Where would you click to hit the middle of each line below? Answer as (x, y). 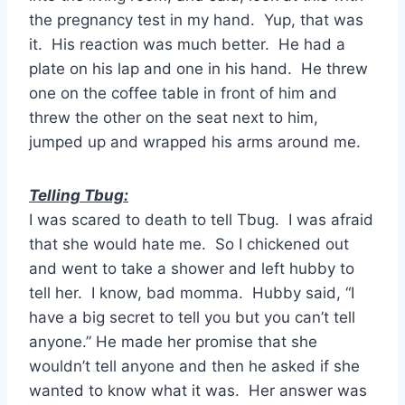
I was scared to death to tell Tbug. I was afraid (201, 220)
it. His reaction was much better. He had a (187, 45)
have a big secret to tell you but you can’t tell (192, 318)
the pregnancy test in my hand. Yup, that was (196, 20)
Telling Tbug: (79, 196)
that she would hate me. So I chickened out (189, 245)
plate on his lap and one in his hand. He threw (198, 69)
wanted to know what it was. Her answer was (198, 391)
